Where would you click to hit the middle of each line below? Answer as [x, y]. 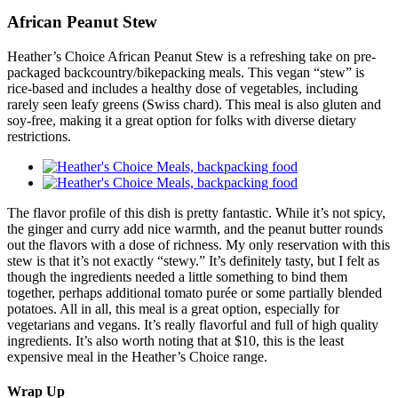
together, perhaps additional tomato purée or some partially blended [195, 292]
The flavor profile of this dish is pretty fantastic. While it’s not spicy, [196, 212]
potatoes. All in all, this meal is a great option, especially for [173, 308]
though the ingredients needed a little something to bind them [177, 276]
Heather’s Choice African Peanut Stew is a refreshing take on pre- [191, 56]
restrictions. [39, 136]
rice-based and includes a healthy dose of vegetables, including [183, 88]
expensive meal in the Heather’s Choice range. [137, 356]
